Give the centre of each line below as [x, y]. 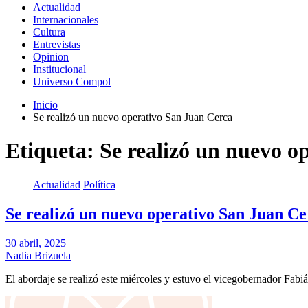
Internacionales [66, 19]
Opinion [51, 56]
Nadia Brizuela [38, 255]
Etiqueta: [53, 151]
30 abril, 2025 [36, 243]
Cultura [49, 32]
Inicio [45, 104]
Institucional [59, 69]
